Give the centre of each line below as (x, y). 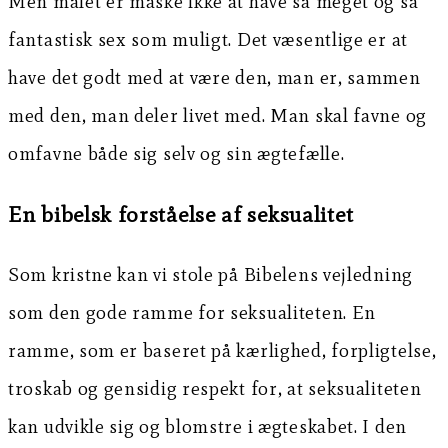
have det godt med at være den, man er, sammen (214, 77)
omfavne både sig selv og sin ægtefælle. (176, 153)
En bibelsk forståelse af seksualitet (181, 214)
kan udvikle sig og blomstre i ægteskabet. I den (207, 426)
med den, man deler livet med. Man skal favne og (217, 115)
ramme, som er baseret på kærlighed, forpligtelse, (222, 350)
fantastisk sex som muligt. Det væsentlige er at (208, 39)
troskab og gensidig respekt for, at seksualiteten (215, 388)
